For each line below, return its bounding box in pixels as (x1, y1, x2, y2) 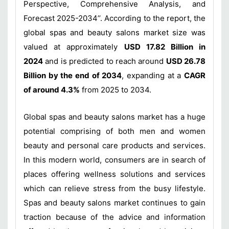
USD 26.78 (166, 56, 205, 66)
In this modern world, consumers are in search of (24, 155, 205, 165)
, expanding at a (122, 71, 185, 80)
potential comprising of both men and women (24, 126, 205, 136)
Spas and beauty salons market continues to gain (24, 198, 205, 208)
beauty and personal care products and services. (24, 141, 205, 150)
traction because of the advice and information (24, 212, 205, 222)
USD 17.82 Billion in (124, 42, 205, 52)
